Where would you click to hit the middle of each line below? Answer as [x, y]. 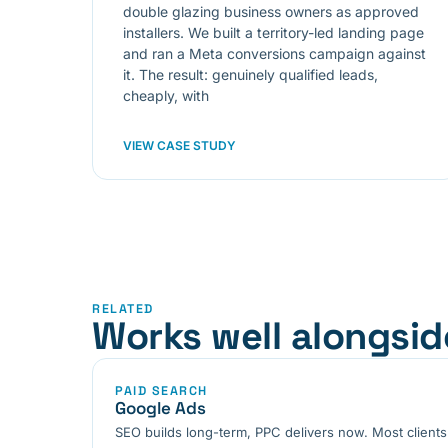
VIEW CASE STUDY [179, 145]
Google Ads [160, 407]
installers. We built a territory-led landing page [273, 32]
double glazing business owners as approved [271, 11]
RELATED [123, 308]
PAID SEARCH [161, 390]
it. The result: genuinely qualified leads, [250, 74]
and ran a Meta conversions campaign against [274, 53]
